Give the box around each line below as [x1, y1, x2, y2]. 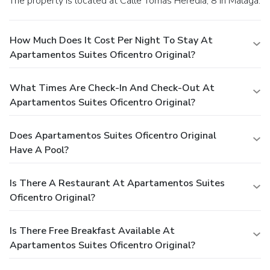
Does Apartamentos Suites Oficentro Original [10, 129, 216, 143]
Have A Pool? [10, 143, 69, 157]
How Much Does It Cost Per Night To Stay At [10, 34, 213, 48]
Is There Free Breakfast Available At [10, 224, 175, 238]
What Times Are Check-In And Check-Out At [10, 81, 215, 95]
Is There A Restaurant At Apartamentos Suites [10, 177, 225, 190]
